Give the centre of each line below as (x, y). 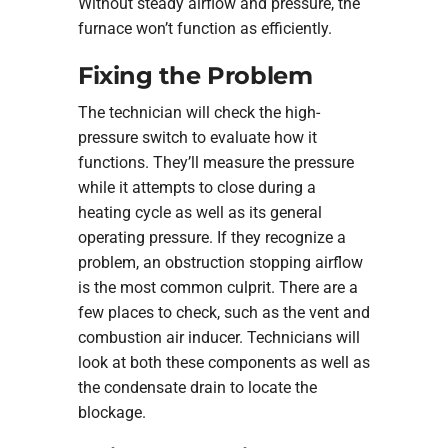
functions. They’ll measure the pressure (215, 162)
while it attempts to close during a (196, 187)
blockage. (111, 412)
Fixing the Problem (195, 76)
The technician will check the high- (198, 112)
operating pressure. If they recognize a (211, 237)
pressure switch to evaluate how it (197, 137)
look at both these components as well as (223, 362)
